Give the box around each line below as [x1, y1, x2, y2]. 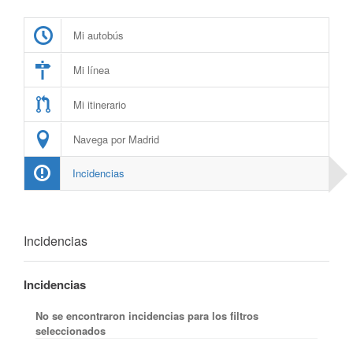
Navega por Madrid [73, 132, 159, 147]
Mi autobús [73, 28, 124, 43]
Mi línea [73, 62, 110, 77]
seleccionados [35, 323, 106, 338]
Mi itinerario [73, 97, 126, 112]
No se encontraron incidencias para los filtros [35, 308, 259, 323]
